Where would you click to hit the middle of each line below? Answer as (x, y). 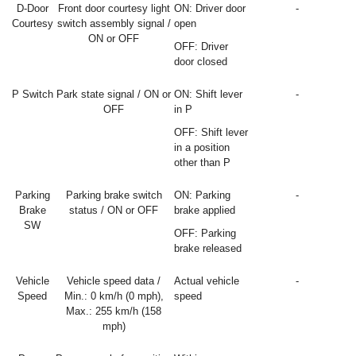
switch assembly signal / (114, 23)
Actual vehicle (207, 281)
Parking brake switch (114, 195)
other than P (202, 163)
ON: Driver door (210, 8)
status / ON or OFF (114, 210)
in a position (202, 147)
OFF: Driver (201, 46)
